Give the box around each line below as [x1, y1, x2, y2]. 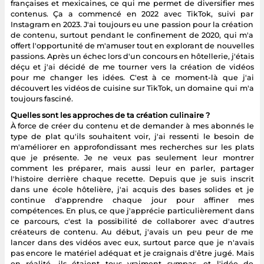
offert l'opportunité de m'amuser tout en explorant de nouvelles [10, 41, 254, 50]
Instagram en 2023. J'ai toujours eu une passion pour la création [10, 19, 254, 29]
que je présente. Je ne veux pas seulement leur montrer [10, 153, 254, 162]
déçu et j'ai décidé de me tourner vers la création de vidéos [10, 62, 254, 71]
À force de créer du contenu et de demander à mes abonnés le [10, 121, 254, 130]
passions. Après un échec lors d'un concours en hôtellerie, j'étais [10, 51, 254, 61]
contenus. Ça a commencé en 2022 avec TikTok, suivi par [10, 9, 254, 18]
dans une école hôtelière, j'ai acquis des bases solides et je [10, 184, 254, 194]
